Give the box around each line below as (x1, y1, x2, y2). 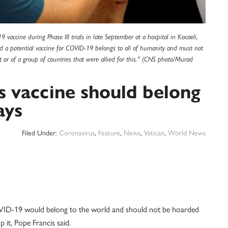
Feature (98, 129, 120, 137)
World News (168, 129, 206, 137)
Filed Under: (22, 129, 59, 137)
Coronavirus (59, 129, 95, 137)
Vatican (144, 129, 164, 137)
